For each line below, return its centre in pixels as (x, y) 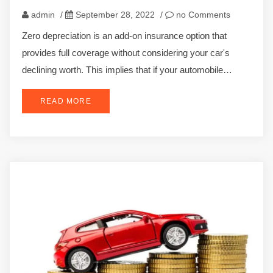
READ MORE (66, 101)
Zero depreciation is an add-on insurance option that (124, 35)
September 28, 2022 (115, 14)
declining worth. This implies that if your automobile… (127, 69)
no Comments (202, 14)
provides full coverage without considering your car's (126, 52)
